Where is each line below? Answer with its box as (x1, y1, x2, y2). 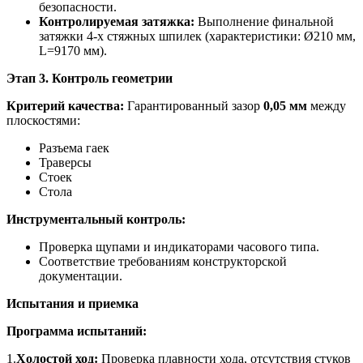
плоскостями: (6, 113, 80, 127)
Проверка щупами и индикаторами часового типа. (39, 239, 319, 254)
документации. (39, 268, 122, 283)
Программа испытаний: (6, 323, 147, 338)
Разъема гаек (39, 140, 109, 155)
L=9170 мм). (39, 43, 107, 58)
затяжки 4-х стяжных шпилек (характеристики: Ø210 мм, (39, 28, 356, 43)
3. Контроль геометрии (39, 70, 173, 85)
